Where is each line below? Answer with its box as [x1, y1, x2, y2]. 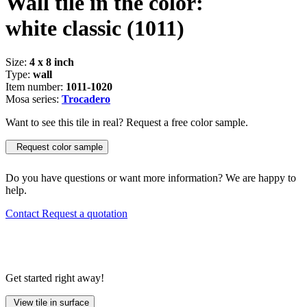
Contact [5, 207, 42, 219]
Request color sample [11, 141, 103, 152]
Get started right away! [5, 271, 104, 284]
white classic [5, 16, 121, 41]
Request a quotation [42, 207, 127, 219]
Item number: [5, 80, 66, 93]
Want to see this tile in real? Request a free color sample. [5, 116, 248, 128]
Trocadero [62, 93, 110, 105]
